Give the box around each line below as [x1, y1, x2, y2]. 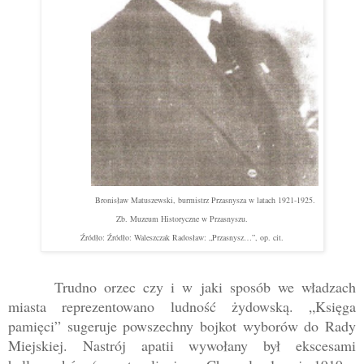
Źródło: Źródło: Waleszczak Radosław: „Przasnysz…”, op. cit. [80, 232, 284, 244]
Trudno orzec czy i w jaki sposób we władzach [54, 277, 356, 297]
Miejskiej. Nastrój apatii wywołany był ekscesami [8, 336, 356, 356]
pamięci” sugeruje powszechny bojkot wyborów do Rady [8, 316, 356, 336]
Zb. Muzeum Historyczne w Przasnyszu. [116, 213, 248, 225]
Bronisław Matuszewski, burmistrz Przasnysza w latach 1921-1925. [94, 194, 315, 206]
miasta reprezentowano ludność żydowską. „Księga [8, 297, 356, 317]
